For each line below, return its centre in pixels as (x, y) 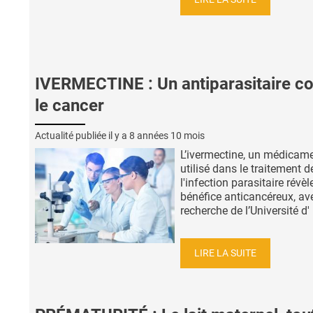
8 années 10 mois (167, 136)
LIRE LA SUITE (225, 253)
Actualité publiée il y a (82, 136)
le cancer (70, 106)
